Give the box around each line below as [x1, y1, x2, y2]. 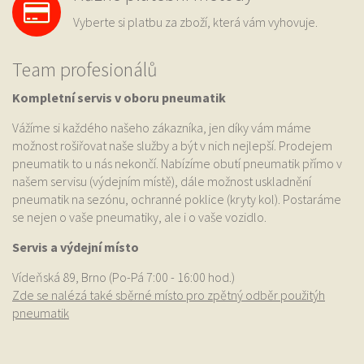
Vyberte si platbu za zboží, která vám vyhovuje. [73, 14, 318, 31]
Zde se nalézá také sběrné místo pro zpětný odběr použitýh [12, 287, 325, 304]
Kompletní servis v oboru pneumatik [12, 89, 226, 106]
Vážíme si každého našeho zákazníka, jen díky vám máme [12, 119, 311, 136]
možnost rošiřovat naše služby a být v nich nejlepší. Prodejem [12, 137, 332, 154]
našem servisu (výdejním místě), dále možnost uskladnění [12, 173, 311, 190]
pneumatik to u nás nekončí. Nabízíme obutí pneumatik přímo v [12, 155, 342, 172]
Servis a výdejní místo [12, 239, 139, 256]
